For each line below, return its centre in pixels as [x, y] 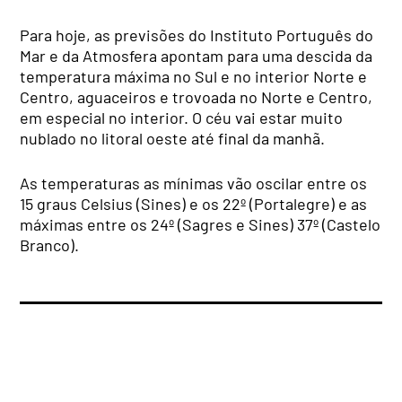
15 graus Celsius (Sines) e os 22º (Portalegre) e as [194, 203]
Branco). [50, 245]
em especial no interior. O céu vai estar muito [182, 117]
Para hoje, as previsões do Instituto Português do [197, 35]
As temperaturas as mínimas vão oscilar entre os [194, 183]
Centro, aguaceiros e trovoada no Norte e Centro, [197, 96]
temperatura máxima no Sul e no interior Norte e [194, 76]
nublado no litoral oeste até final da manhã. [173, 138]
